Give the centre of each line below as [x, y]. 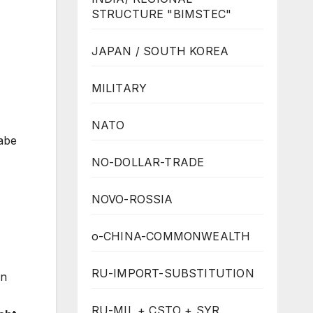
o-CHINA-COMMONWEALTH [171, 236]
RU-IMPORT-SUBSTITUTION [173, 273]
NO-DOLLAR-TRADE [148, 162]
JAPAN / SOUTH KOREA [160, 51]
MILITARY [119, 88]
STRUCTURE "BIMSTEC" [161, 14]
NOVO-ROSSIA [132, 199]
